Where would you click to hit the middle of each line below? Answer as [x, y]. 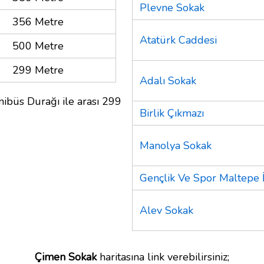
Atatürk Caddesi [178, 40]
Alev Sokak [166, 210]
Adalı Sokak [168, 80]
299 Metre [38, 70]
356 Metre [38, 22]
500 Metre [38, 46]
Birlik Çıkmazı [172, 113]
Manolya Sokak [176, 145]
